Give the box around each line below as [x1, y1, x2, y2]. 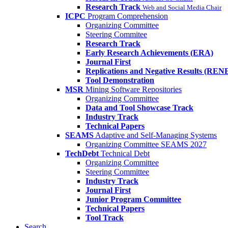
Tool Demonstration [85, 76, 154, 85]
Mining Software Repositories [85, 85, 182, 94]
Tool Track [85, 213, 124, 222]
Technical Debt [101, 149, 150, 158]
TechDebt [65, 149, 99, 158]
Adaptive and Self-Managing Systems [95, 131, 217, 140]
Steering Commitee [85, 30, 147, 39]
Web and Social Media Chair [142, 4, 221, 12]
